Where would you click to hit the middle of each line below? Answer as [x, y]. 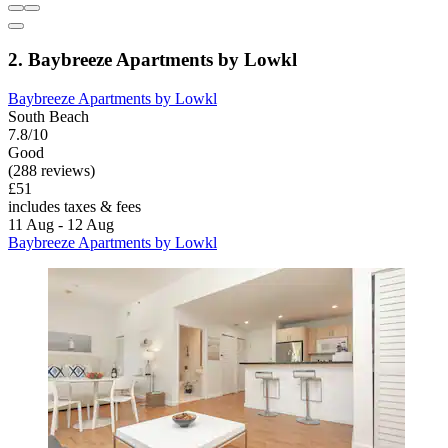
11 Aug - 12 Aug [61, 224]
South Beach [48, 116]
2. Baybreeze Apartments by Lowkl [152, 59]
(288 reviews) [51, 170]
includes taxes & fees [74, 206]
